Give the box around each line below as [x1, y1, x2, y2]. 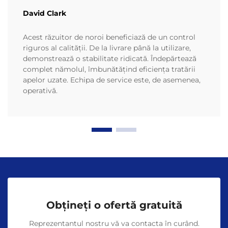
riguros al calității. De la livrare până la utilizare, [23, 43, 191, 53]
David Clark [23, 9, 66, 18]
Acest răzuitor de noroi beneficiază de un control [23, 33, 195, 42]
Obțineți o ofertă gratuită [46, 199, 182, 212]
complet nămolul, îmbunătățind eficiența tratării [23, 65, 195, 74]
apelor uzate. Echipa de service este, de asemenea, [23, 75, 201, 85]
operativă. [23, 86, 58, 96]
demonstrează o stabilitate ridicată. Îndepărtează [23, 54, 196, 64]
